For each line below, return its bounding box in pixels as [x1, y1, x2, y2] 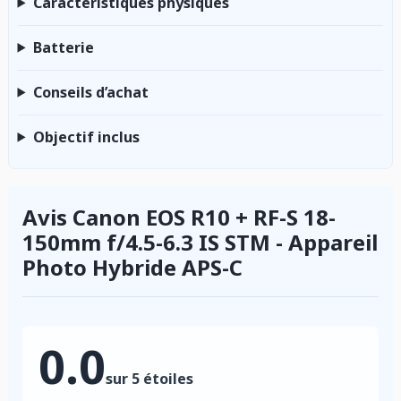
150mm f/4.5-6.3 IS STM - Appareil [22, 227, 378, 258]
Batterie [32, 37, 94, 57]
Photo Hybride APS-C [22, 252, 243, 283]
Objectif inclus [32, 126, 140, 147]
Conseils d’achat [32, 81, 149, 102]
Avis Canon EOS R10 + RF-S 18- [22, 202, 336, 233]
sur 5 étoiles [106, 369, 193, 389]
